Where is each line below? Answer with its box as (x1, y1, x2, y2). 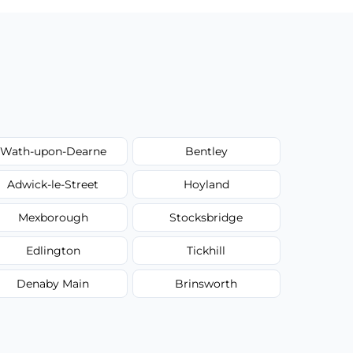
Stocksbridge (169, 210, 243, 225)
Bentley (184, 143, 228, 158)
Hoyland (183, 176, 229, 191)
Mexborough (17, 210, 88, 225)
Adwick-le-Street (7, 176, 99, 191)
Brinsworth (175, 276, 238, 291)
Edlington (25, 243, 80, 258)
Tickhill (187, 243, 226, 258)
